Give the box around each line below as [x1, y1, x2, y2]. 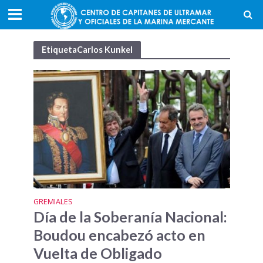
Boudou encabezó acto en [33, 226, 205, 244]
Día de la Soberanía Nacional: [33, 208, 227, 226]
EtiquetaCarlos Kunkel [41, 44, 133, 55]
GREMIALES [33, 197, 73, 207]
